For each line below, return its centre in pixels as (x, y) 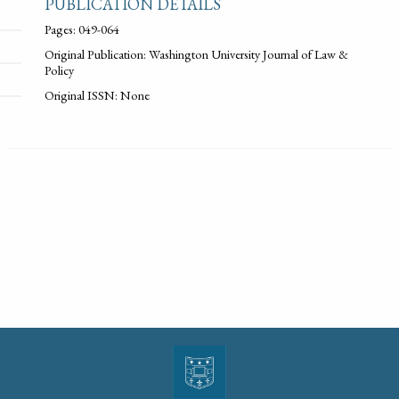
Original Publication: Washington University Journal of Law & (196, 53)
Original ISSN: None (97, 94)
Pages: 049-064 (81, 28)
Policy (59, 69)
